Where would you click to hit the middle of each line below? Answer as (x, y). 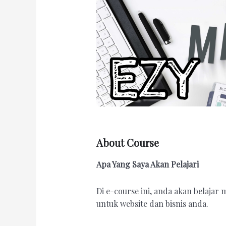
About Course (127, 143)
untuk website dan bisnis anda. (152, 204)
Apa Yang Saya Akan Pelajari (147, 164)
